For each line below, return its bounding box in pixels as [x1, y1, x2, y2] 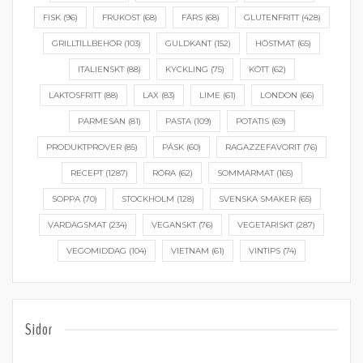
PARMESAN [77, 116, 126, 126]
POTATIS [235, 116, 269, 126]
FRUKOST [101, 12, 140, 23]
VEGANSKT [152, 220, 196, 230]
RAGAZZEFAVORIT [224, 142, 301, 152]
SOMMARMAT [216, 168, 274, 178]
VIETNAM [171, 246, 209, 256]
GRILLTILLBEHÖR [52, 38, 122, 49]
